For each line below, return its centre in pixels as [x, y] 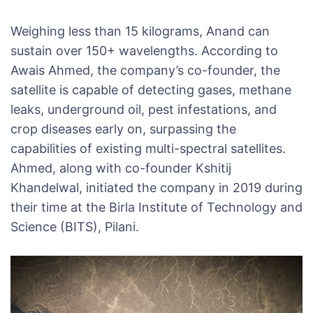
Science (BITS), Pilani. [75, 227]
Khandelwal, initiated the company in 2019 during [156, 188]
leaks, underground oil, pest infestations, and [144, 110]
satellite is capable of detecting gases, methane [151, 90]
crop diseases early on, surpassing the [123, 129]
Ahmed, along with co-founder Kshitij [121, 168]
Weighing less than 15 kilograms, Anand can [140, 31]
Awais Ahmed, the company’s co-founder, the [145, 71]
